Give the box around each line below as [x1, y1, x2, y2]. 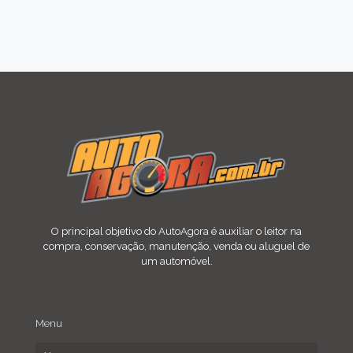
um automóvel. [140, 255, 213, 267]
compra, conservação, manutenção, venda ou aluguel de [43, 240, 310, 252]
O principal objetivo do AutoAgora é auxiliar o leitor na [51, 225, 302, 237]
